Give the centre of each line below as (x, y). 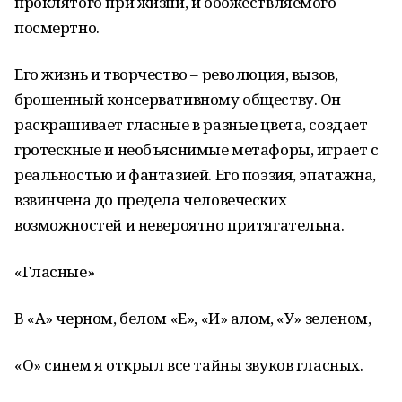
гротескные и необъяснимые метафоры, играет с (197, 149)
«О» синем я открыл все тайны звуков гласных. (189, 365)
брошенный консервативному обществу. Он (178, 99)
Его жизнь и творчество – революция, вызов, (176, 74)
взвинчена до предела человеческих (151, 200)
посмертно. (57, 27)
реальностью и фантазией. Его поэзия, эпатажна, (195, 175)
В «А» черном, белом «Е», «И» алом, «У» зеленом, (193, 318)
